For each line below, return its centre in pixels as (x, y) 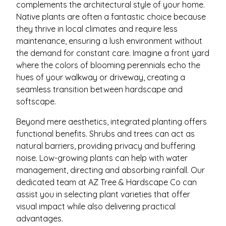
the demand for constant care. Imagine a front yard (113, 53)
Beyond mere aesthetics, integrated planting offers (111, 122)
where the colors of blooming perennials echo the (108, 65)
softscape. (36, 101)
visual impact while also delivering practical (96, 206)
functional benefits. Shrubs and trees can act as (105, 134)
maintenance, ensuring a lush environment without (109, 41)
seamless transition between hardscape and (99, 89)
